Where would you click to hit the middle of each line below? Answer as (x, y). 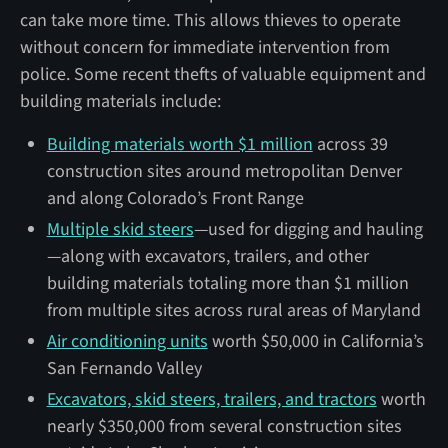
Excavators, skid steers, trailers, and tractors (211, 399)
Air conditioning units (127, 341)
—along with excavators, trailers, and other (207, 256)
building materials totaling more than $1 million (227, 283)
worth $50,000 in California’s (315, 341)
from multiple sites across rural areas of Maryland (233, 310)
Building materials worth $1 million (179, 144)
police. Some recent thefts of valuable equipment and (222, 74)
